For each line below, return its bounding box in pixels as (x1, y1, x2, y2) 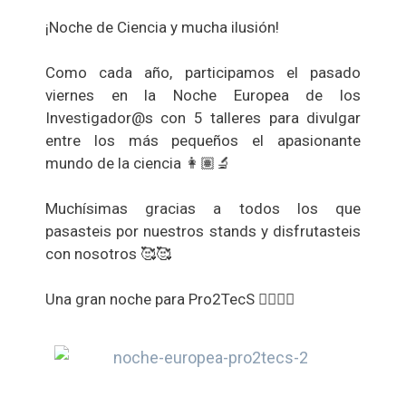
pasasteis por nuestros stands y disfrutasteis (45, 222, 361, 241)
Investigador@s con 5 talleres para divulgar (45, 109, 361, 128)
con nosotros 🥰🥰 (45, 245, 171, 264)
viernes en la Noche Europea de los (45, 86, 361, 105)
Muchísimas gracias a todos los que (45, 199, 361, 218)
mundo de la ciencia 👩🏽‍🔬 (45, 154, 231, 173)
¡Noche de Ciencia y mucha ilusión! (45, 18, 279, 37)
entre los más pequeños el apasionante (45, 131, 361, 150)
